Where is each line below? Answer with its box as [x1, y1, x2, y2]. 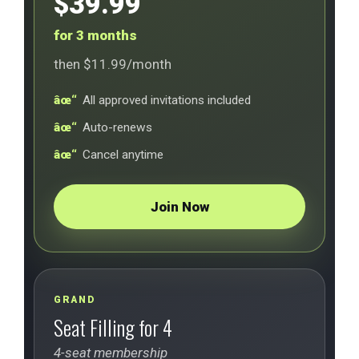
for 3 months [54, 27, 137, 43]
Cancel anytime [83, 147, 163, 162]
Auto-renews [83, 120, 152, 135]
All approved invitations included [83, 93, 251, 107]
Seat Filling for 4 [54, 312, 172, 342]
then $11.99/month [54, 56, 171, 72]
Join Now [150, 199, 209, 215]
